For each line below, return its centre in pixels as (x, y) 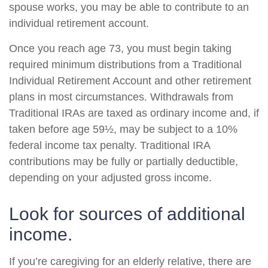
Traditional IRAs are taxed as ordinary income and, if (134, 113)
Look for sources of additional (127, 214)
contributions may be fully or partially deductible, (124, 162)
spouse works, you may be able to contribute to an (129, 7)
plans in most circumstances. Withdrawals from (121, 97)
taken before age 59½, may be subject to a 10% (123, 129)
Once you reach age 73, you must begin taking (120, 48)
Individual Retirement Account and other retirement (130, 81)
